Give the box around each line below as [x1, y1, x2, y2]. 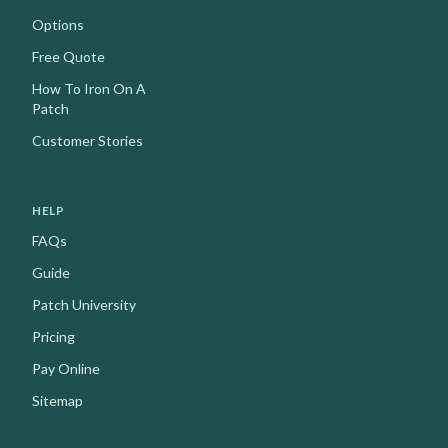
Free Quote [32, 48, 105, 66]
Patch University [32, 296, 136, 314]
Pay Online [32, 360, 100, 378]
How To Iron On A [32, 80, 146, 98]
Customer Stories [32, 132, 143, 150]
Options [32, 16, 84, 34]
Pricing [32, 328, 75, 346]
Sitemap [32, 392, 83, 410]
